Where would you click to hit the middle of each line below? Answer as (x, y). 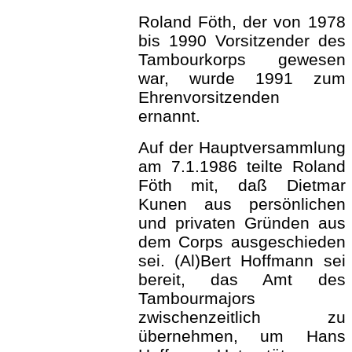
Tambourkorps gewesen (242, 59)
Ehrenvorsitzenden (209, 97)
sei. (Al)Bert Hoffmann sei (242, 260)
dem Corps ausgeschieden (242, 242)
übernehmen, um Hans (242, 336)
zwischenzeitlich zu (242, 317)
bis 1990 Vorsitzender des (242, 40)
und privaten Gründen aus (242, 223)
